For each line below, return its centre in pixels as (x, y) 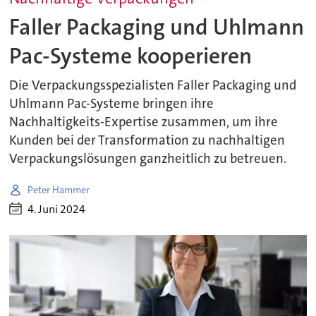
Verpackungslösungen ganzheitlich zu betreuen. (148, 159)
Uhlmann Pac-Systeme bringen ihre (112, 104)
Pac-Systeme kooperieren (131, 56)
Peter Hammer (59, 189)
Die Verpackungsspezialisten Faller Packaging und (153, 86)
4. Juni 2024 (57, 209)
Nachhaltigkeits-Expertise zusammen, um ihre (144, 122)
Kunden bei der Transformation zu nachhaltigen (147, 141)
